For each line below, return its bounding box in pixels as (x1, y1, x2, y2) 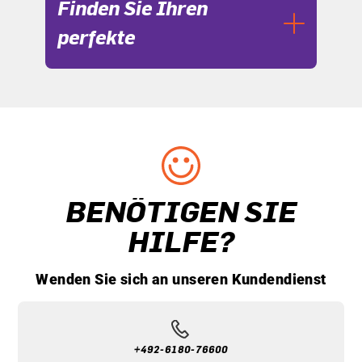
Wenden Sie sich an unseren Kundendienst (36, 271, 326, 288)
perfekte (57, 28, 135, 48)
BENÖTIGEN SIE (65, 198, 297, 227)
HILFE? (128, 228, 234, 257)
